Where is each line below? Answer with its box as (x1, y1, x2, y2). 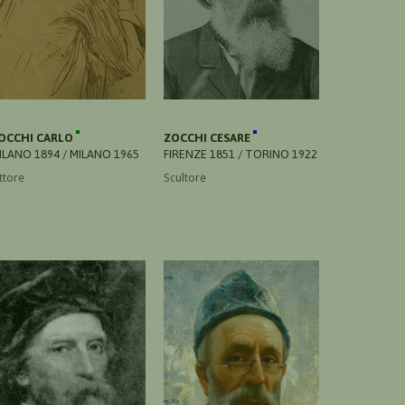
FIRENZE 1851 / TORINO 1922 (164, 146, 317, 161)
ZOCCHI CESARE (164, 130, 253, 145)
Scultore (164, 170, 206, 184)
